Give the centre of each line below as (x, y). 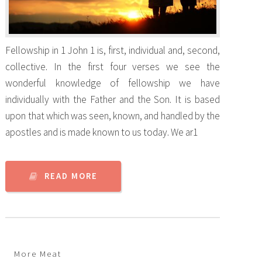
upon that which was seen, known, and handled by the (113, 116)
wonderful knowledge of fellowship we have (113, 83)
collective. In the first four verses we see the (113, 67)
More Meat (38, 254)
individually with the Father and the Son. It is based (113, 100)
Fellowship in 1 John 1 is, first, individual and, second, (113, 51)
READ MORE (71, 176)
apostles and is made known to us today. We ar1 (102, 132)
